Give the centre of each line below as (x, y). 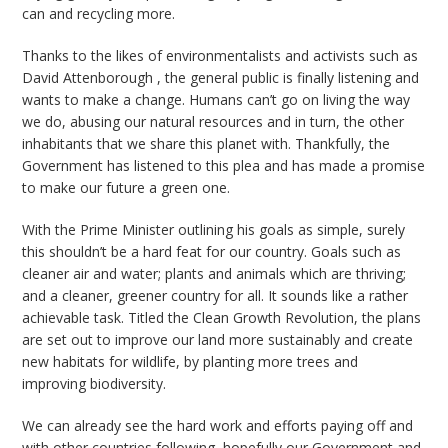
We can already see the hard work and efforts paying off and (218, 425)
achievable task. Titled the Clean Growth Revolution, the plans (222, 317)
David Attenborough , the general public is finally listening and (221, 77)
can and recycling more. (101, 13)
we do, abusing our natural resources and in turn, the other (213, 121)
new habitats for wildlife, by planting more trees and (190, 361)
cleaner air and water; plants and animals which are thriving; (214, 273)
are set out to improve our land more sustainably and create (218, 339)
